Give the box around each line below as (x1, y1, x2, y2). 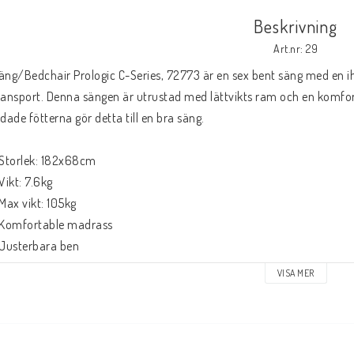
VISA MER (277, 267, 314, 280)
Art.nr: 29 (273, 42, 318, 56)
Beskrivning (254, 15, 337, 38)
